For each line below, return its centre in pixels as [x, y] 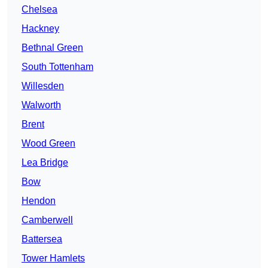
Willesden [43, 86]
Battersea [42, 239]
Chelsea [39, 10]
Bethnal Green [52, 48]
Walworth [41, 105]
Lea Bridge [45, 163]
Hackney [40, 29]
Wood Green [48, 144]
